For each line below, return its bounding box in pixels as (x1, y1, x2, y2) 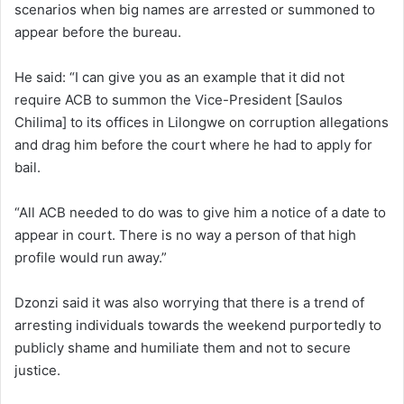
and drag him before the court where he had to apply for (14, 135, 372, 153)
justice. (14, 361, 60, 379)
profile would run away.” (14, 248, 167, 266)
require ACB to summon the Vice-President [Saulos (14, 90, 343, 108)
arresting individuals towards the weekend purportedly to (14, 316, 381, 334)
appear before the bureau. (14, 23, 181, 41)
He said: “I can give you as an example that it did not (14, 68, 344, 86)
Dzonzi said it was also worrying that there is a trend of (14, 293, 364, 311)
